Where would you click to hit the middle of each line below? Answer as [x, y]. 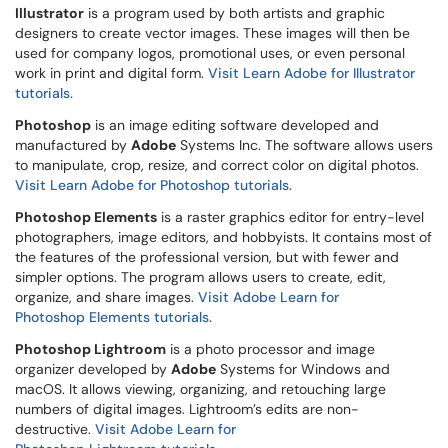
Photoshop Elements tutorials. [113, 317]
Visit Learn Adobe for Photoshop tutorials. [153, 185]
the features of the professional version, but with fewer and [207, 257]
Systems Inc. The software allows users [304, 145]
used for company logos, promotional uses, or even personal [210, 53]
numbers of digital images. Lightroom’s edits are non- [187, 409]
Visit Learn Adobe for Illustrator [311, 73]
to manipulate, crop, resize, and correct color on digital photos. [217, 165]
